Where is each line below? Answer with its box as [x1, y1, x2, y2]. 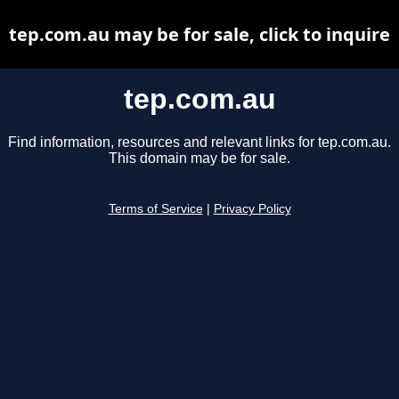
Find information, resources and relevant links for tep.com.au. [8, 134, 391, 151]
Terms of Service [108, 202, 203, 216]
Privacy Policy [213, 202, 291, 216]
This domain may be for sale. [109, 151, 290, 167]
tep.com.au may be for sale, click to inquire [9, 22, 390, 46]
